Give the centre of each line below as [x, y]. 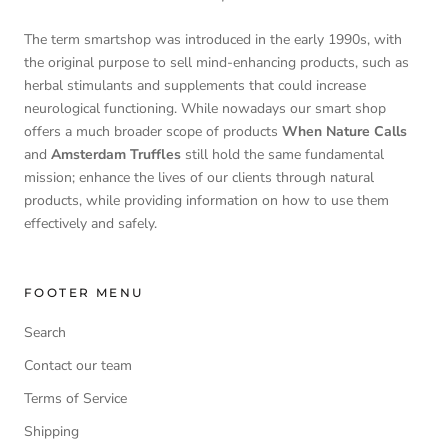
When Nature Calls [344, 132]
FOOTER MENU [84, 293]
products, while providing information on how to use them [206, 201]
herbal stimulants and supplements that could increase [195, 86]
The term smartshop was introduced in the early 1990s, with [213, 40]
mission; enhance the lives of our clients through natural [199, 178]
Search [45, 333]
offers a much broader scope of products [153, 132]
